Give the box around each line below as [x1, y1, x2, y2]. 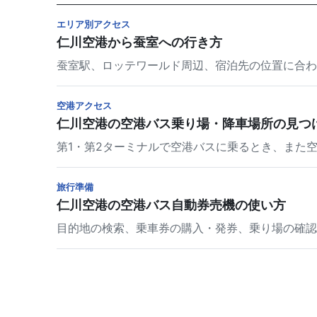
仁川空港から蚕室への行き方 [57, 35, 222, 50]
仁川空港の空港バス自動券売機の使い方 [57, 197, 286, 213]
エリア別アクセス [57, 18, 130, 30]
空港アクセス [57, 100, 112, 112]
